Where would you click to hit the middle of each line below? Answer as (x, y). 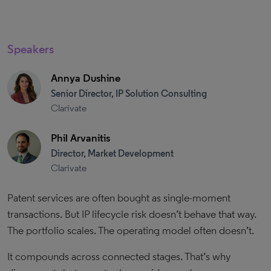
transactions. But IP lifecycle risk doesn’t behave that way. (132, 214)
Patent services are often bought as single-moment (119, 198)
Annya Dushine (86, 78)
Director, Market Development (112, 153)
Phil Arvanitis (80, 138)
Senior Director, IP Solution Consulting (129, 93)
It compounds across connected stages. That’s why (119, 256)
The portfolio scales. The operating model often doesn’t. (131, 230)
